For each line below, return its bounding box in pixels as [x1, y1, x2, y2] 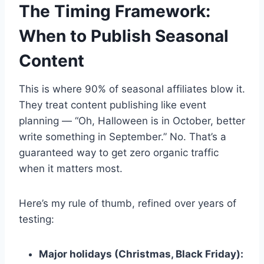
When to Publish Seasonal [19, 25, 229, 46]
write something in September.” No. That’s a [19, 130, 226, 143]
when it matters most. [19, 162, 123, 174]
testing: [19, 213, 54, 225]
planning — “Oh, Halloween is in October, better [19, 114, 245, 127]
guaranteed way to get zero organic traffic [19, 146, 219, 159]
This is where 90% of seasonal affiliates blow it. [19, 82, 245, 95]
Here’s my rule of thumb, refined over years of [19, 197, 236, 209]
